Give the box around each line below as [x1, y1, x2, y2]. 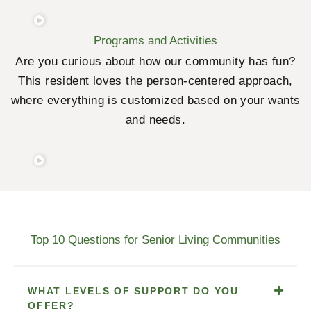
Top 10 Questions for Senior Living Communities [31, 233, 280, 246]
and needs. [125, 113, 185, 127]
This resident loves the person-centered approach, [18, 74, 293, 88]
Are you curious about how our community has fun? [15, 55, 296, 69]
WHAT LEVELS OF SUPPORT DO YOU [28, 285, 239, 296]
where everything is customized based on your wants [10, 94, 301, 108]
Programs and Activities [94, 34, 217, 48]
